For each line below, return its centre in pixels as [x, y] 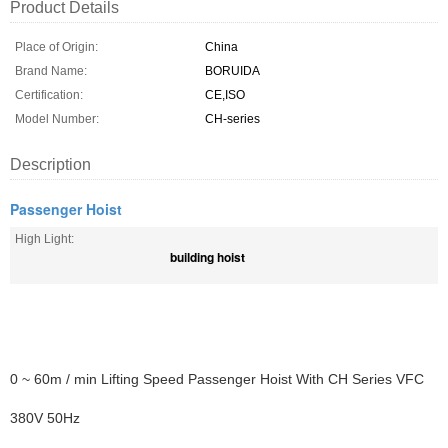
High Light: [44, 239]
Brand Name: [51, 71]
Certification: [49, 95]
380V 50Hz [45, 418]
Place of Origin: [56, 47]
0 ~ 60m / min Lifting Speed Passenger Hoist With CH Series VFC [217, 379]
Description [50, 164]
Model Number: [57, 119]
